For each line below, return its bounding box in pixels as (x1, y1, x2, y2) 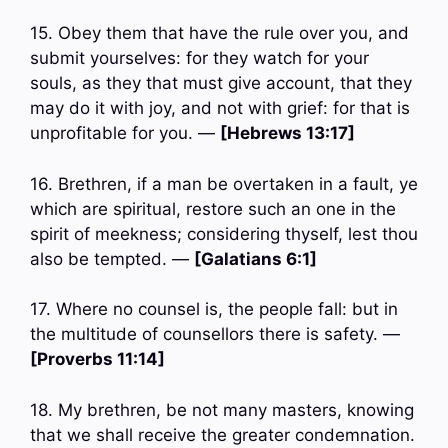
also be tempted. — (30, 248, 194, 269)
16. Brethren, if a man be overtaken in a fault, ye (30, 173, 418, 194)
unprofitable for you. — (30, 123, 220, 144)
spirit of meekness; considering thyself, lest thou (30, 223, 418, 244)
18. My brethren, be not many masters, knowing (30, 399, 414, 420)
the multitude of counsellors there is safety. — (30, 324, 400, 345)
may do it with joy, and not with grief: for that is (30, 98, 410, 119)
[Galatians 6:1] (194, 248, 317, 269)
